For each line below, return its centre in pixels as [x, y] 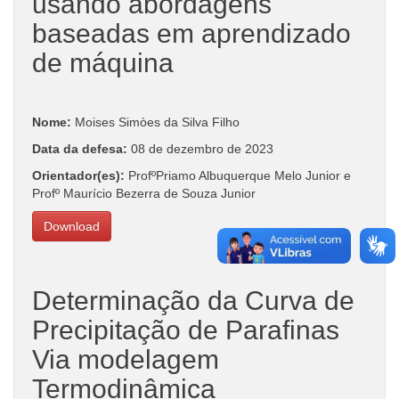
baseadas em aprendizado [191, 33]
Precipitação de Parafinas [186, 330]
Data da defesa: [81, 148]
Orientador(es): [80, 175]
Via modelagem [126, 359]
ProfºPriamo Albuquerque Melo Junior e [240, 175]
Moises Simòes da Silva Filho [155, 122]
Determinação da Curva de [193, 300]
